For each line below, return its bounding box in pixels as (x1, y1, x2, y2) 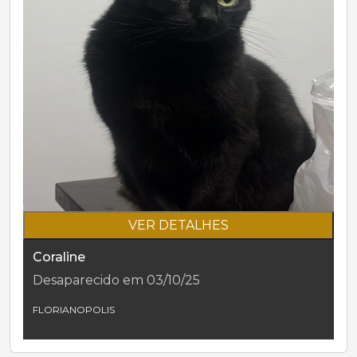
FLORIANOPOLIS (33, 303, 115, 316)
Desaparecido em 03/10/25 (33, 272, 200, 288)
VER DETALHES (128, 217, 229, 233)
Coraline (33, 249, 85, 265)
